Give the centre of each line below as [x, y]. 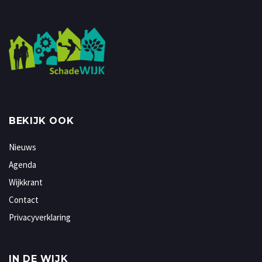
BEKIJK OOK [42, 121]
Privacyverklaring [40, 218]
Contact [24, 200]
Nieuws [23, 147]
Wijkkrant [26, 182]
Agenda [23, 165]
